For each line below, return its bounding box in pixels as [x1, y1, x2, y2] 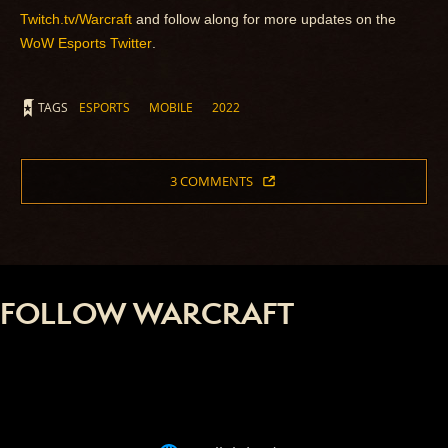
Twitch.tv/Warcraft [20, 11, 132, 28]
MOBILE [149, 99, 193, 116]
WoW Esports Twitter [20, 35, 152, 52]
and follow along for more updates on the [132, 11, 396, 28]
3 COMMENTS [170, 172, 254, 191]
